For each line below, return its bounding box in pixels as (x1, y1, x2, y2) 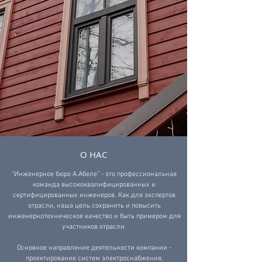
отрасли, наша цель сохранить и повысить (27, 202, 161, 210)
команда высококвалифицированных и (33, 181, 156, 189)
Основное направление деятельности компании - (17, 244, 171, 252)
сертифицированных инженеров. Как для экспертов (13, 191, 175, 199)
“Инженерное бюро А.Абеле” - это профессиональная (12, 170, 177, 178)
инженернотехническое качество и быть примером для (8, 212, 181, 220)
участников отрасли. (62, 223, 126, 231)
